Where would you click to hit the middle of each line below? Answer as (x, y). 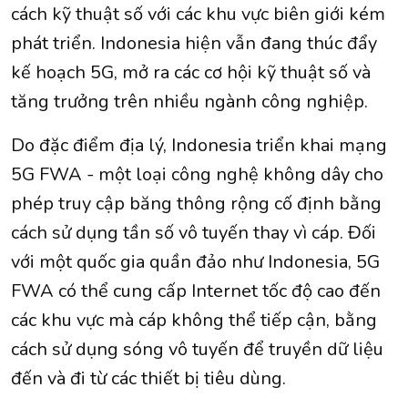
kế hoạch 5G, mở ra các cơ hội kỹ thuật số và (191, 73)
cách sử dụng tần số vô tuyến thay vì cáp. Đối (194, 233)
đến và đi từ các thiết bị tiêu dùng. (151, 379)
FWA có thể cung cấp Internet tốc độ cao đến (196, 291)
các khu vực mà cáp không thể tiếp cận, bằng (194, 321)
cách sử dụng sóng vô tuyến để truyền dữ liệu (197, 350)
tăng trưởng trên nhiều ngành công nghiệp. (192, 102)
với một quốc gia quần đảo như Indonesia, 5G (195, 262)
